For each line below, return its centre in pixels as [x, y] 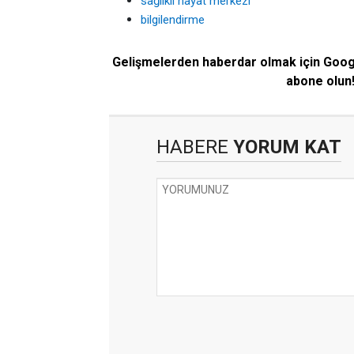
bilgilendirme [173, 20]
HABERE [192, 147]
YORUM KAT [285, 147]
